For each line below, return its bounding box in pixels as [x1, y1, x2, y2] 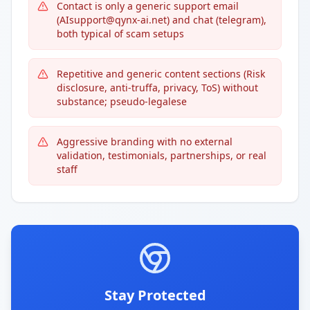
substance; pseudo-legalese [57, 95, 187, 108]
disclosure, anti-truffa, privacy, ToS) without [57, 81, 258, 94]
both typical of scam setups [57, 27, 184, 40]
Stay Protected [104, 286, 206, 304]
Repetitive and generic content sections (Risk [57, 67, 265, 80]
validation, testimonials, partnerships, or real [57, 149, 266, 162]
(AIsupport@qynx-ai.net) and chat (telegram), [57, 13, 266, 26]
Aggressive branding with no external [57, 135, 232, 148]
